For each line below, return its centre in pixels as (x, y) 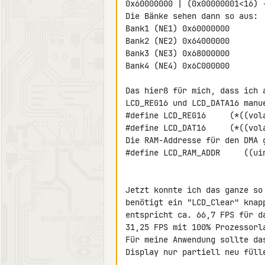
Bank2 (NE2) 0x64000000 (177, 41)
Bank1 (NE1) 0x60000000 (177, 28)
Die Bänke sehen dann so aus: (192, 16)
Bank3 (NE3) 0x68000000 (177, 53)
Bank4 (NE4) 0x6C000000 (177, 66)
